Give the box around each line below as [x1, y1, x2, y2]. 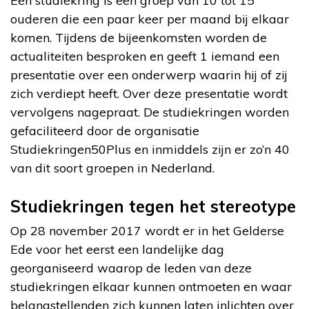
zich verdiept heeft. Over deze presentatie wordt [10, 85, 288, 101]
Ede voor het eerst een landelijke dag [10, 241, 224, 257]
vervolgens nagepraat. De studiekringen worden [10, 103, 289, 120]
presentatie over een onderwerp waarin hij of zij [10, 66, 288, 83]
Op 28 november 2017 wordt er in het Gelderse [10, 222, 284, 239]
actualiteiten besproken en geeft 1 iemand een [10, 48, 279, 64]
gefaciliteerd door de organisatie [10, 122, 199, 139]
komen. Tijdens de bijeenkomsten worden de [10, 29, 267, 46]
